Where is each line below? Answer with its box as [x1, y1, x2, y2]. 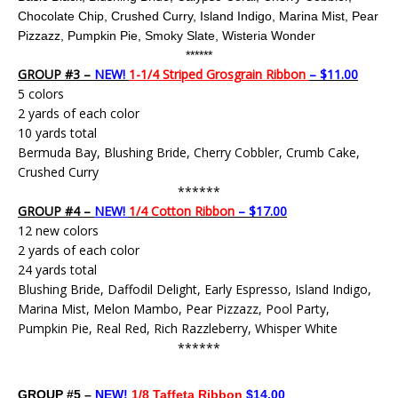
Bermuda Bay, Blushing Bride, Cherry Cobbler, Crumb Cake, [18, 144, 360, 161]
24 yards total [18, 261, 97, 278]
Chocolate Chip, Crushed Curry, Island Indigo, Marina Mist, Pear [18, 9, 378, 23]
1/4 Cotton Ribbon [129, 203, 235, 219]
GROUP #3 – [18, 66, 91, 83]
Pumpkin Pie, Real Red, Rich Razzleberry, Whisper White [18, 320, 338, 337]
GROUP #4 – [18, 203, 94, 219]
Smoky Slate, [145, 28, 222, 43]
